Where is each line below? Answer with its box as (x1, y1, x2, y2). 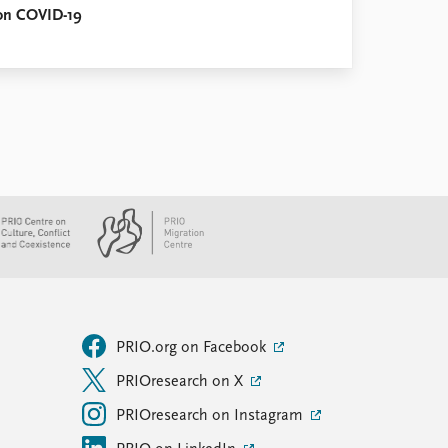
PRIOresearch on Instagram (116, 408, 307, 424)
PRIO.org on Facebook (116, 340, 270, 356)
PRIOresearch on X (116, 374, 247, 390)
